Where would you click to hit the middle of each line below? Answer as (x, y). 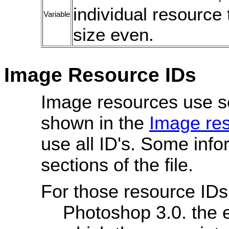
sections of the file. (117, 165)
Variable (57, 14)
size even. (113, 35)
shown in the (95, 123)
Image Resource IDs (100, 75)
